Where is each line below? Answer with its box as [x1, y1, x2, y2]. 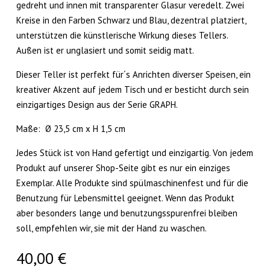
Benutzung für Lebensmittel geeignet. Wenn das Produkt [16, 192, 234, 204]
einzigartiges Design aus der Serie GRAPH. [16, 98, 178, 110]
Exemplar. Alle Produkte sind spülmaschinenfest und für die [16, 177, 248, 189]
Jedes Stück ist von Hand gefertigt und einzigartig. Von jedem [16, 146, 253, 159]
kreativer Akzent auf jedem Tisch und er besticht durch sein [16, 83, 249, 95]
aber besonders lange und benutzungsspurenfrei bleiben [16, 207, 237, 219]
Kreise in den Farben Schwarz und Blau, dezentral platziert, [16, 14, 246, 26]
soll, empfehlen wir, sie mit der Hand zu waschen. [16, 222, 207, 234]
